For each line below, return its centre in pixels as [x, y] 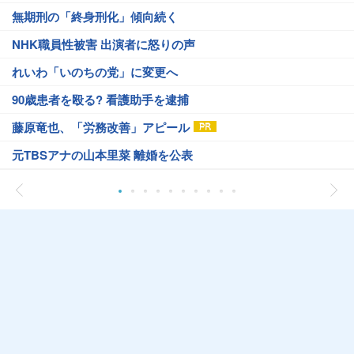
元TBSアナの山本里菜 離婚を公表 [102, 155]
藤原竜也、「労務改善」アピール [101, 128]
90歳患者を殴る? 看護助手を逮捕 [100, 100]
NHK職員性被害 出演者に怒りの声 [104, 45]
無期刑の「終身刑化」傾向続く [95, 17]
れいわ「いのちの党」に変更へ [95, 72]
